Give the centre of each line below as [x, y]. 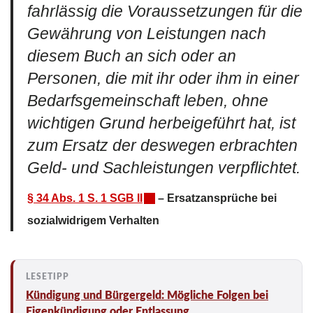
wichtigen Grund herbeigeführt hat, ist [161, 123]
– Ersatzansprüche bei [216, 197]
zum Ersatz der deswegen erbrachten [162, 145]
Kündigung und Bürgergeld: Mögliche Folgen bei [147, 295]
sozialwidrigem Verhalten [93, 220]
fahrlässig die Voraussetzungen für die [165, 11]
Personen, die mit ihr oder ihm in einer [163, 78]
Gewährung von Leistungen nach [147, 34]
